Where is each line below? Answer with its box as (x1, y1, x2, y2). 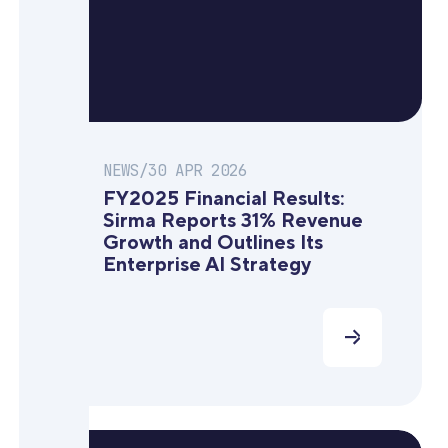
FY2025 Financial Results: (102, 186, 345, 213)
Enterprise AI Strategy (102, 252, 312, 279)
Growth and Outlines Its (102, 230, 323, 257)
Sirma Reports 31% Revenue (102, 208, 363, 235)
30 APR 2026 (147, 160, 247, 182)
